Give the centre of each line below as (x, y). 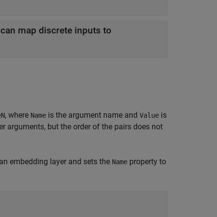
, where (18, 115)
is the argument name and (93, 115)
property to (147, 162)
